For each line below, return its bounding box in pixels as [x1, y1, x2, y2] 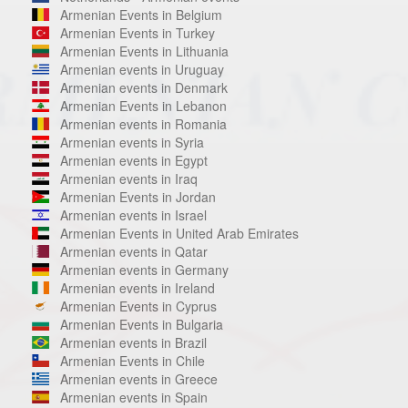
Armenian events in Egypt [59, 150, 208, 169]
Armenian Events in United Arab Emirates [59, 223, 299, 242]
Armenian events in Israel [59, 205, 207, 224]
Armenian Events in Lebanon [59, 96, 227, 115]
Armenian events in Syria [59, 132, 204, 151]
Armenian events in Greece [59, 369, 218, 388]
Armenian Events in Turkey [59, 23, 215, 42]
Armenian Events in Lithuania [59, 41, 229, 60]
